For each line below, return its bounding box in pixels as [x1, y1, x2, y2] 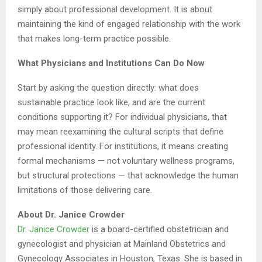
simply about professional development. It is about [18, 4, 212, 15]
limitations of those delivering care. [18, 184, 152, 195]
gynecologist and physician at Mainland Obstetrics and [18, 238, 226, 249]
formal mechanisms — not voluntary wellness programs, [18, 155, 235, 166]
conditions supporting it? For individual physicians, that [18, 111, 227, 122]
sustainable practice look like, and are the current [18, 96, 205, 108]
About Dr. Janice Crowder [18, 209, 125, 220]
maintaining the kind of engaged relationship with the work [18, 18, 240, 29]
